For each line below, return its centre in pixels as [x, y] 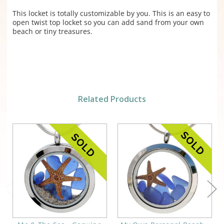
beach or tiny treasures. [52, 31]
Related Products [112, 99]
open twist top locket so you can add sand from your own [108, 22]
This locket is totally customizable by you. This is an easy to [111, 13]
